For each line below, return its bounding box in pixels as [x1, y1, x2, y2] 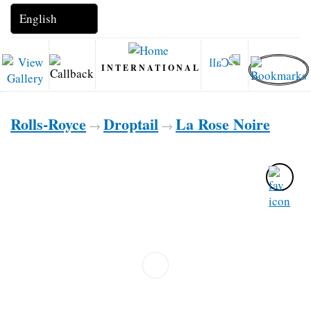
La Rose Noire [176, 112, 270, 135]
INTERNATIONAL [101, 61, 201, 74]
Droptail [103, 112, 158, 135]
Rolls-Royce [10, 112, 86, 135]
